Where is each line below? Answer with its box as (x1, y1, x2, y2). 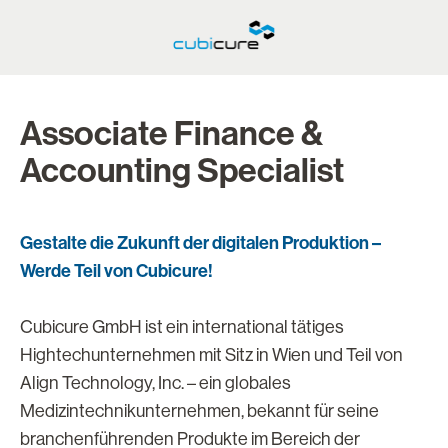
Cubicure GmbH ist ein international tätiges (20, 317, 344, 337)
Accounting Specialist (20, 150, 344, 191)
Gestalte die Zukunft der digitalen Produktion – (20, 232, 381, 254)
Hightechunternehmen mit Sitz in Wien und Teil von (20, 345, 403, 365)
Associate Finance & (20, 113, 323, 154)
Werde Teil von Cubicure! (20, 260, 213, 282)
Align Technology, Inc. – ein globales (20, 373, 291, 393)
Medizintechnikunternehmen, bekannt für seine (20, 401, 379, 421)
